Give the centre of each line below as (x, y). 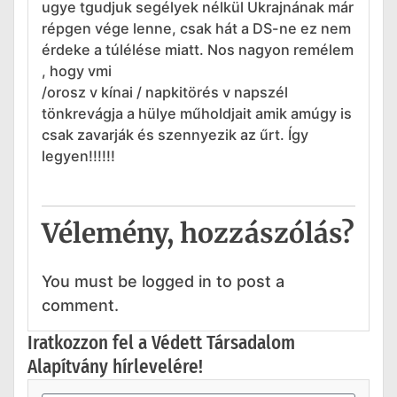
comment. (80, 306)
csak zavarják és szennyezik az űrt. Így (175, 134)
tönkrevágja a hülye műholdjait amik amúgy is (197, 113)
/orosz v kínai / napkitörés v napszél (165, 92)
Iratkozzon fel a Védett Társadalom (161, 343)
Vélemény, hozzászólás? (198, 234)
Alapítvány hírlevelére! (115, 366)
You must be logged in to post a (163, 282)
